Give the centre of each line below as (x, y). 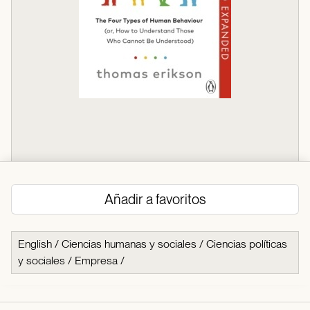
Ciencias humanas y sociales (129, 244)
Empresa (96, 261)
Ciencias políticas (247, 244)
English (35, 244)
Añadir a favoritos (155, 199)
